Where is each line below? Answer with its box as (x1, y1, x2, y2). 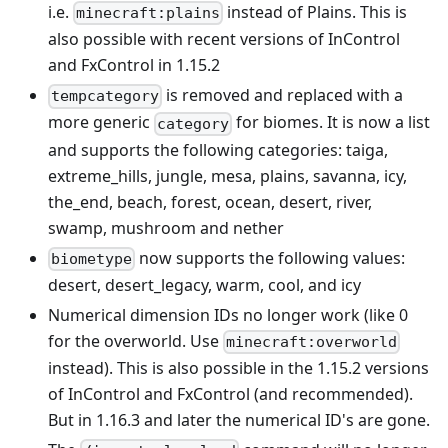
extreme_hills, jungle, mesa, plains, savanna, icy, (48, 164, 407, 187)
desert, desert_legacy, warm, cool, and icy (48, 273, 361, 296)
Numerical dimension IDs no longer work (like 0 (48, 303, 408, 326)
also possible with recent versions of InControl (48, 28, 400, 51)
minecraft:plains (76, 4, 221, 23)
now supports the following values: (135, 246, 406, 269)
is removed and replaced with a (162, 84, 404, 107)
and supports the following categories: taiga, (48, 138, 388, 161)
